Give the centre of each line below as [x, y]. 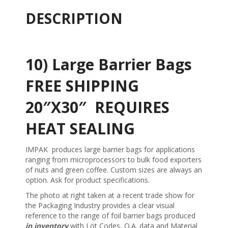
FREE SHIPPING [82, 86]
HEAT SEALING [80, 129]
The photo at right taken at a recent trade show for [110, 195]
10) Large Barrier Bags [111, 65]
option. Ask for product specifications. [88, 180]
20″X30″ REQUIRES [97, 107]
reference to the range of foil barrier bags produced [110, 216]
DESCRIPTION [74, 19]
